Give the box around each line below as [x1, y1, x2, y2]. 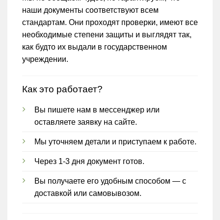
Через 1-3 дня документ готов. [34, 157, 144, 165]
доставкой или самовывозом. [34, 189, 141, 197]
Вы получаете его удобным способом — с [34, 176, 186, 185]
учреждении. [22, 55, 68, 64]
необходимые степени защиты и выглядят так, [22, 30, 192, 39]
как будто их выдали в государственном [22, 43, 167, 52]
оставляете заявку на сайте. [34, 117, 137, 126]
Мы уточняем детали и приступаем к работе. [34, 137, 196, 146]
